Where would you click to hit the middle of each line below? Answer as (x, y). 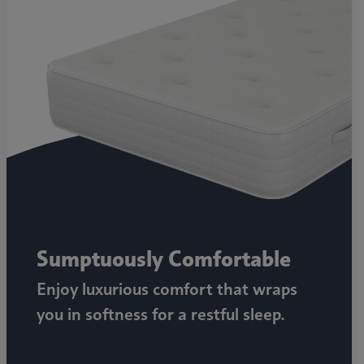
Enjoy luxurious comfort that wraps (167, 289)
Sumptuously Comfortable (164, 259)
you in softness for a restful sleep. (161, 314)
